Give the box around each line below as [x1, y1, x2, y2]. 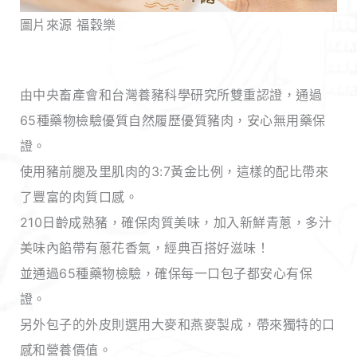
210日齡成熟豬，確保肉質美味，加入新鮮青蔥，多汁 [19, 214, 332, 231]
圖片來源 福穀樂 [19, 17, 116, 33]
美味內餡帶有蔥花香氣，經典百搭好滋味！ [19, 240, 270, 257]
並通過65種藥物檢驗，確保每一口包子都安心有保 [19, 265, 313, 282]
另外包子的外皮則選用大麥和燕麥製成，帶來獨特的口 [19, 316, 335, 333]
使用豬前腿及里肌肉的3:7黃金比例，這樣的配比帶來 [19, 163, 329, 180]
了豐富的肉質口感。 [19, 189, 139, 206]
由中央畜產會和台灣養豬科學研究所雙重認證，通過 [19, 87, 323, 104]
